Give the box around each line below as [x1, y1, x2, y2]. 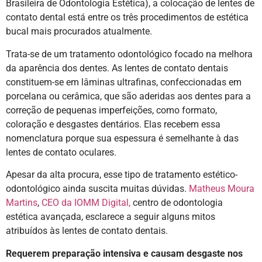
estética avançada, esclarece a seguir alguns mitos [6, 211, 215, 223]
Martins [6, 197, 37, 209]
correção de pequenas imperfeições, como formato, [6, 104, 217, 116]
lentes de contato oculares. [6, 146, 116, 158]
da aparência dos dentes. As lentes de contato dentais [6, 62, 228, 74]
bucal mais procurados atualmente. [6, 26, 152, 37]
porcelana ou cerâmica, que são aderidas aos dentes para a [6, 90, 251, 102]
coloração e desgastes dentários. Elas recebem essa [6, 118, 220, 130]
